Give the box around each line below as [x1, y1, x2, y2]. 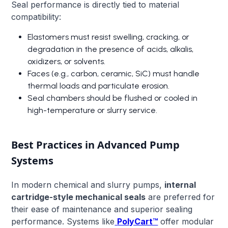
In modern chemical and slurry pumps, [11, 179, 165, 190]
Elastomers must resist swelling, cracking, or [27, 32, 190, 42]
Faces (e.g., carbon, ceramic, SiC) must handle [27, 68, 200, 78]
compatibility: [11, 11, 62, 22]
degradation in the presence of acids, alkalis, [27, 44, 194, 54]
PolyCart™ [117, 216, 158, 226]
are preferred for [146, 191, 215, 202]
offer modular [158, 216, 214, 226]
